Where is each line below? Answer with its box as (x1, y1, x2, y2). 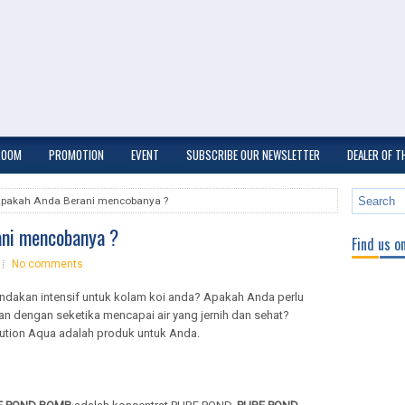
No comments (12, 258, 83, 270)
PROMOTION (49, 146, 104, 164)
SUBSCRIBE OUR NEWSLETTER (186, 146, 320, 164)
